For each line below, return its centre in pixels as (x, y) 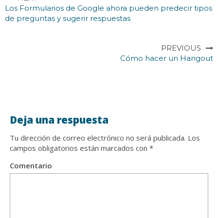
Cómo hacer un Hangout (167, 58)
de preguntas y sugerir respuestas (68, 18)
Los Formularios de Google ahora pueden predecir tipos (109, 8)
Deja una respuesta (59, 119)
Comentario (31, 165)
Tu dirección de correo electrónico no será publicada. (98, 137)
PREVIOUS (181, 48)
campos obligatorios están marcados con (80, 148)
